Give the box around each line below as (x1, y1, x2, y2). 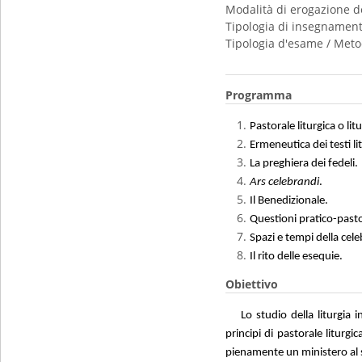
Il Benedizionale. (250, 195, 328, 207)
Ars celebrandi (250, 176, 319, 188)
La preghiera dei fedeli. (250, 158, 358, 170)
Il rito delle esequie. (250, 250, 343, 263)
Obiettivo (225, 276, 278, 292)
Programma (225, 87, 292, 103)
